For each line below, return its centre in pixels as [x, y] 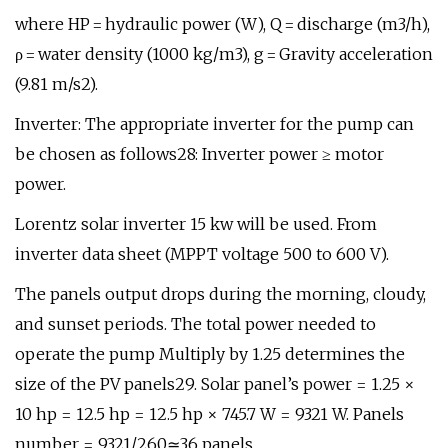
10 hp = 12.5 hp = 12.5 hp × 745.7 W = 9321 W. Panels [209, 414]
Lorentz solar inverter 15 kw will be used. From [196, 224]
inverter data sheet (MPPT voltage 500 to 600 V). [202, 254]
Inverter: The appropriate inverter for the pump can [214, 124]
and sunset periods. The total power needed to [195, 324]
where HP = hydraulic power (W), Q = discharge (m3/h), [222, 24]
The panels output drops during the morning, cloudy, [220, 294]
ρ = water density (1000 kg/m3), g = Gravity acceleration [224, 54]
